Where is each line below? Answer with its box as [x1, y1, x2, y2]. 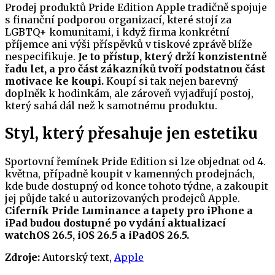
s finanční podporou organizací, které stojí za [5, 13, 231, 26]
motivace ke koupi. [5, 74, 106, 87]
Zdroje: [5, 250, 40, 263]
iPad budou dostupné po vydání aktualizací [5, 216, 226, 229]
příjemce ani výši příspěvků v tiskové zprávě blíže [5, 37, 252, 50]
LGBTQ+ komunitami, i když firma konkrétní [5, 25, 230, 38]
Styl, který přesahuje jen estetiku [5, 123, 258, 143]
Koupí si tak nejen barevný [106, 74, 238, 87]
